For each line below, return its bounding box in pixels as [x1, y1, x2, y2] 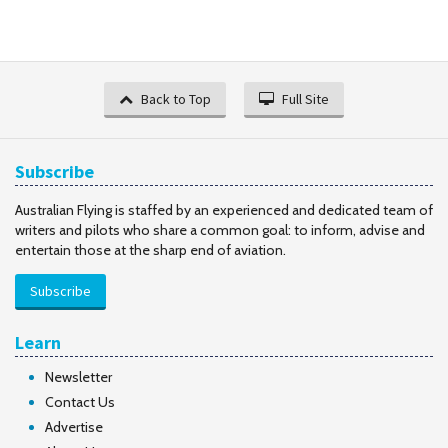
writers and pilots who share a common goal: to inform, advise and [15, 221, 425, 239]
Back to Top [141, 90, 211, 108]
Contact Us [45, 393, 115, 411]
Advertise [45, 418, 103, 436]
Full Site [282, 90, 329, 108]
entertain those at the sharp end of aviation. [15, 241, 286, 259]
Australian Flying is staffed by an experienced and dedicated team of [15, 201, 433, 219]
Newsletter [45, 368, 112, 386]
